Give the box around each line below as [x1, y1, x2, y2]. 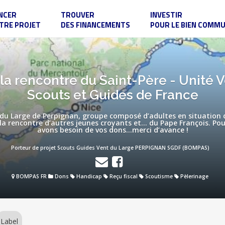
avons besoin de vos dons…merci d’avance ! [37, 125, 188, 135]
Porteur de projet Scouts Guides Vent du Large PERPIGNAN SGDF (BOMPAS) [11, 144, 209, 151]
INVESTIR [150, 9, 182, 21]
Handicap [76, 172, 102, 180]
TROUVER [60, 9, 94, 21]
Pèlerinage [180, 172, 208, 180]
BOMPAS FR [15, 172, 48, 180]
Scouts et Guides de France [27, 87, 198, 102]
